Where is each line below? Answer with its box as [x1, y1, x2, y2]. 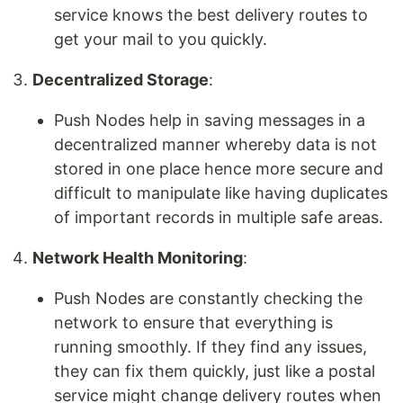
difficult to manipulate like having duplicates [54, 184, 388, 203]
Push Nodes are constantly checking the [54, 289, 363, 309]
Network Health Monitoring [32, 248, 243, 268]
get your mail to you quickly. [54, 30, 267, 49]
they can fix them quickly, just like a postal [54, 362, 375, 381]
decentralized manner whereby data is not [54, 135, 377, 155]
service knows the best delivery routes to [54, 5, 368, 25]
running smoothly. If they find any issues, [54, 337, 367, 357]
